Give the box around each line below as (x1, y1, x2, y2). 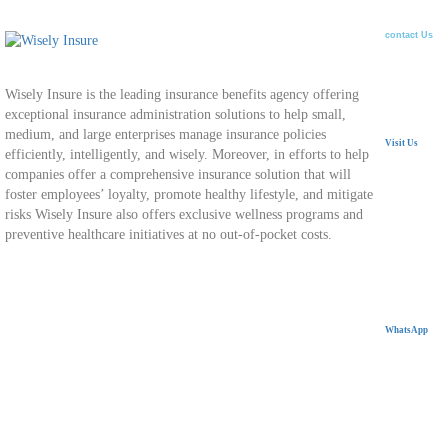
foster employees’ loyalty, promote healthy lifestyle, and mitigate (5, 187, 373, 203)
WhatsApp (384, 325, 428, 336)
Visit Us (384, 138, 418, 149)
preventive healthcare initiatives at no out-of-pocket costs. (5, 227, 332, 243)
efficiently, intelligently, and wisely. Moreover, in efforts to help (5, 147, 369, 163)
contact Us (384, 29, 433, 40)
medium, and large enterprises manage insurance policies (5, 127, 326, 143)
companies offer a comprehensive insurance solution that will (5, 167, 351, 183)
